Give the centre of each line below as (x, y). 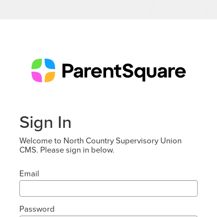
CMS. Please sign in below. (67, 150)
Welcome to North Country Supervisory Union (101, 140)
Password (37, 209)
